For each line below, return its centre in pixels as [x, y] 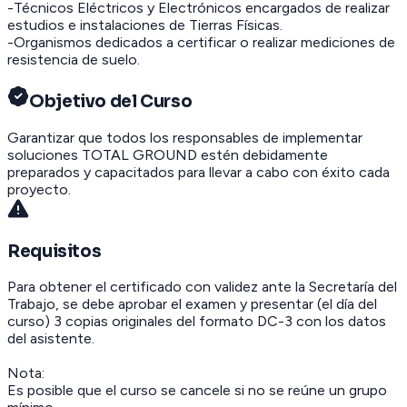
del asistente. [51, 339]
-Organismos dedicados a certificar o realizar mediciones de [201, 43]
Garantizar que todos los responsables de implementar [185, 137]
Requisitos [55, 251]
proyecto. [39, 189]
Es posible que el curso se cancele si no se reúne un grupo [197, 391]
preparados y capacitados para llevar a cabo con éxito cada [199, 172]
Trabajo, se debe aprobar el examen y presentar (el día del [192, 304]
